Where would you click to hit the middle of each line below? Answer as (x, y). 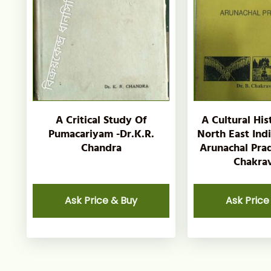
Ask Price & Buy (101, 200)
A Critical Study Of (101, 120)
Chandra (101, 148)
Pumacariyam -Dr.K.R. (101, 134)
